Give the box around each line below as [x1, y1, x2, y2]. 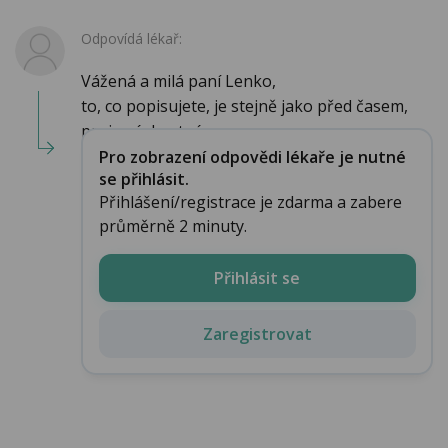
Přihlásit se [214, 266, 300, 289]
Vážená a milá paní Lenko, [81, 70, 276, 93]
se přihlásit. [98, 167, 189, 190]
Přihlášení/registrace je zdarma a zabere [98, 190, 402, 213]
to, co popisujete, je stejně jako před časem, [81, 95, 408, 118]
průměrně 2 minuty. [98, 214, 247, 237]
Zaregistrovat [202, 322, 312, 345]
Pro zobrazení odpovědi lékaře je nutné [98, 145, 406, 168]
